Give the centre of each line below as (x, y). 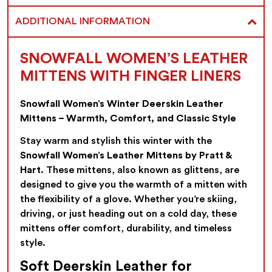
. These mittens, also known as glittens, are (140, 170)
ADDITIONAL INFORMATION (82, 22)
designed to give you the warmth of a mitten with (134, 185)
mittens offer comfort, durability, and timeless (126, 229)
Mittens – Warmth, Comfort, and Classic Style (128, 119)
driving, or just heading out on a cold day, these (129, 214)
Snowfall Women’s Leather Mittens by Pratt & (126, 156)
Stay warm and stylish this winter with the (116, 141)
